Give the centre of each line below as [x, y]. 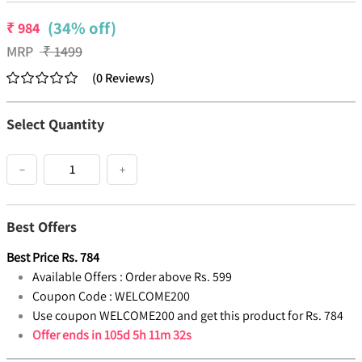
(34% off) [82, 28]
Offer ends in [68, 335]
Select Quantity [55, 124]
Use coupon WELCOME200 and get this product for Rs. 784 [188, 316]
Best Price [33, 258]
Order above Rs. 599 [179, 277]
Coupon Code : [72, 297]
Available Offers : [78, 277]
